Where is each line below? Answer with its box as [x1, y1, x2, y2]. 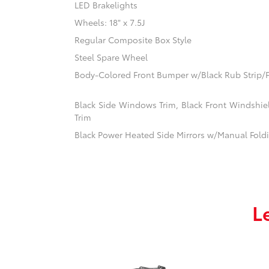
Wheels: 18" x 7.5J [74, 16, 146, 29]
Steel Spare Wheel [74, 51, 148, 64]
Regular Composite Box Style [74, 34, 192, 46]
